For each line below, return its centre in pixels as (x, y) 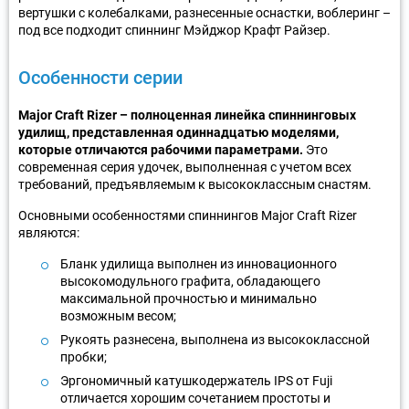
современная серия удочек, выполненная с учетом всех (185, 167)
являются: (49, 232)
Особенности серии (100, 77)
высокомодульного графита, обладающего (190, 281)
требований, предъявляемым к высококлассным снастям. (195, 184)
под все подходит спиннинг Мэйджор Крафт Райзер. (174, 30)
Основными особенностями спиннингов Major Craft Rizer (188, 215)
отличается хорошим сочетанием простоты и (195, 398)
